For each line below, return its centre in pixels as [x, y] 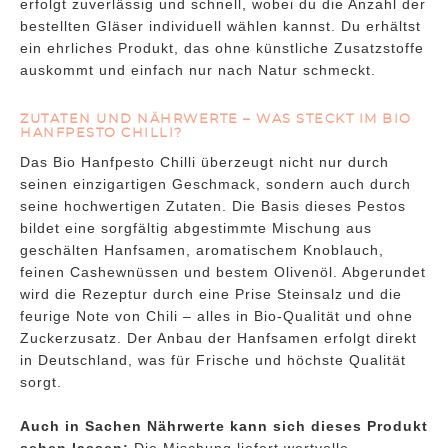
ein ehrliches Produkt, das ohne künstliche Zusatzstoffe [222, 48]
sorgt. [41, 382]
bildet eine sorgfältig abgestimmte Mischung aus [196, 228]
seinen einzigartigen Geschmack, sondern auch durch [215, 184]
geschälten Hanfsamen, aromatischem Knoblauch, [202, 250]
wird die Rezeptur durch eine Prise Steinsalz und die [211, 294]
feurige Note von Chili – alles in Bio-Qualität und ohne [216, 316]
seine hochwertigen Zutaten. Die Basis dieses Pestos [213, 206]
